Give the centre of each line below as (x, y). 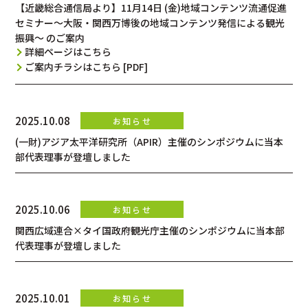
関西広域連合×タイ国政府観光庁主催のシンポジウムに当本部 (150, 231)
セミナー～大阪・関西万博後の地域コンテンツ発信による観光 (150, 22)
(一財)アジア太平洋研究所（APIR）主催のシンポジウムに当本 (150, 142)
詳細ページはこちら (68, 51)
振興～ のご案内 (50, 37)
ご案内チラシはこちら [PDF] (87, 66)
